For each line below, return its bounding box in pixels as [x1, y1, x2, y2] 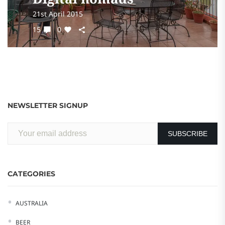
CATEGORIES [8, 169, 55, 178]
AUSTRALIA [16, 199, 48, 207]
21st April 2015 [33, 9, 83, 19]
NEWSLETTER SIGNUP [8, 101, 88, 110]
